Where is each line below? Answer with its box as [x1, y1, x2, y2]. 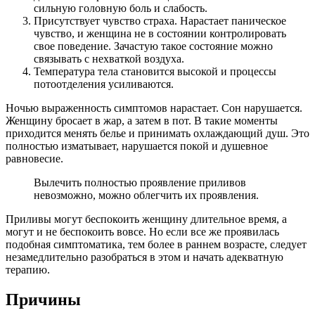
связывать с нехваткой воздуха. [34, 53, 184, 65]
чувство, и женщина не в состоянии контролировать [34, 27, 286, 39]
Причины [6, 290, 81, 309]
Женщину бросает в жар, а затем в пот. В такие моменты [6, 115, 278, 127]
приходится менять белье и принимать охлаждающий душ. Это [6, 127, 309, 139]
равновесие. [6, 153, 63, 165]
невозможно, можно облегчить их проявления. [34, 189, 259, 201]
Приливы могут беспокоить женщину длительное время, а [6, 213, 287, 225]
